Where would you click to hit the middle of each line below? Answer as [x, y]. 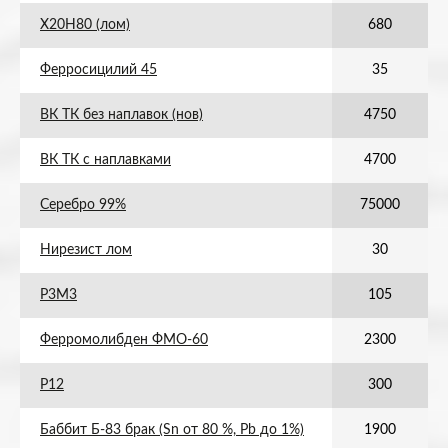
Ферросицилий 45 [98, 70]
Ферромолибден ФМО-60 [124, 340]
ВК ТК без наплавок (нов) [121, 115]
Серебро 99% [83, 205]
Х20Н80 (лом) [85, 25]
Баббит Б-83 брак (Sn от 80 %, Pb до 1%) [172, 430]
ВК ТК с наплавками [105, 160]
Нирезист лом [86, 250]
